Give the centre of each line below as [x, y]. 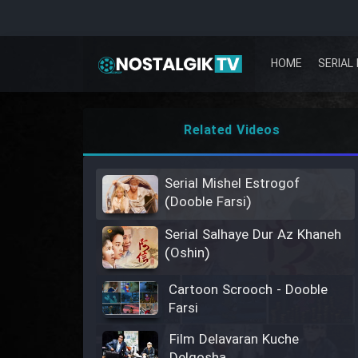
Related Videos [232, 131]
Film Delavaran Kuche [234, 340]
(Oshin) [187, 253]
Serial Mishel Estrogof [232, 184]
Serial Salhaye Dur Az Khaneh [253, 235]
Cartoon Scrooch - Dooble [248, 291]
